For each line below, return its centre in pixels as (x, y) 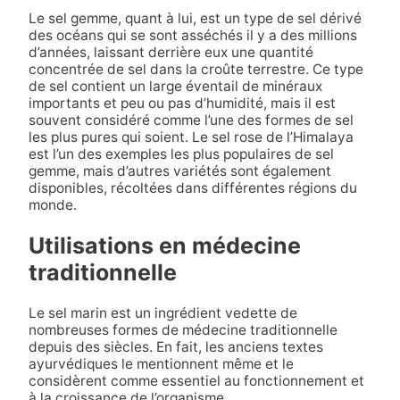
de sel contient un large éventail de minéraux (175, 87)
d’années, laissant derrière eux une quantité (171, 53)
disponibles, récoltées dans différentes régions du (192, 188)
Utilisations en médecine (164, 245)
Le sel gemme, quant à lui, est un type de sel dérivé (195, 19)
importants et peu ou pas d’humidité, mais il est (182, 104)
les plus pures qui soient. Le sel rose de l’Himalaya (191, 137)
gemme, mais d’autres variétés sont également (179, 171)
